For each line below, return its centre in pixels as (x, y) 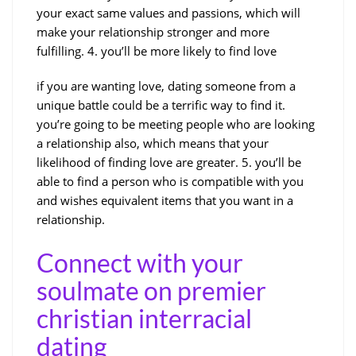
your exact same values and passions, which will (168, 12)
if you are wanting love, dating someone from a (166, 85)
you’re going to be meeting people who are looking (176, 124)
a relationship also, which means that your (153, 143)
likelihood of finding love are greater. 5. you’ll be (169, 162)
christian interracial (144, 318)
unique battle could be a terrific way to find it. (161, 104)
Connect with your (140, 262)
